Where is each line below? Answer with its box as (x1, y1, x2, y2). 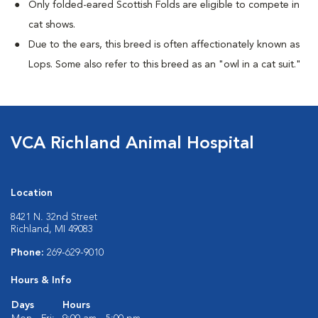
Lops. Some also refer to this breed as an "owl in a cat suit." (28, 60, 301, 70)
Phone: (11, 248, 47, 258)
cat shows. (28, 20, 75, 30)
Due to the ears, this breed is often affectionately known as (28, 40, 300, 50)
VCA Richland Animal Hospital (11, 136, 254, 153)
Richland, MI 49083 (11, 224, 93, 234)
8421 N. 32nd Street (11, 212, 97, 222)
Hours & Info (11, 275, 72, 285)
